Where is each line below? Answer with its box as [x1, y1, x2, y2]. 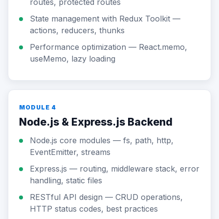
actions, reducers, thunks [30, 25, 125, 35]
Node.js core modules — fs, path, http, [30, 135, 174, 145]
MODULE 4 [19, 104, 56, 111]
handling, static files [30, 175, 102, 185]
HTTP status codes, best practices [30, 204, 158, 214]
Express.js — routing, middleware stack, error [30, 164, 199, 174]
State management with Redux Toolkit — [30, 14, 180, 23]
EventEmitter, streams [30, 147, 110, 157]
